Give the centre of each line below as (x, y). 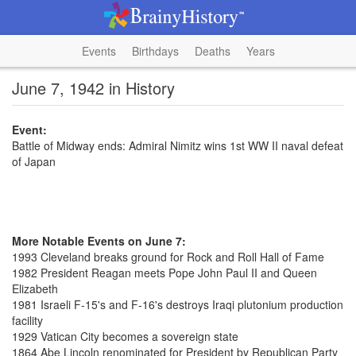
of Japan (34, 161)
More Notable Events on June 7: (99, 241)
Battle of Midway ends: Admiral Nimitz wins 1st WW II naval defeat (178, 145)
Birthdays (155, 51)
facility (27, 320)
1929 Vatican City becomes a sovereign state (125, 336)
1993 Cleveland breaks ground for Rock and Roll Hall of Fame (168, 257)
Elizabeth (35, 288)
